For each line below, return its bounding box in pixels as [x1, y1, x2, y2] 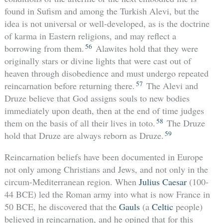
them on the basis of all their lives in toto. [4, 117, 155, 129]
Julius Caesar [138, 176, 187, 188]
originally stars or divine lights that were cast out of [4, 55, 191, 67]
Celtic [151, 201, 173, 213]
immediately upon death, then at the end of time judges [4, 105, 204, 117]
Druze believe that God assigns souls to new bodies [4, 92, 190, 105]
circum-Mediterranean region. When [4, 176, 139, 188]
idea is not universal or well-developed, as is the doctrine [4, 17, 210, 30]
